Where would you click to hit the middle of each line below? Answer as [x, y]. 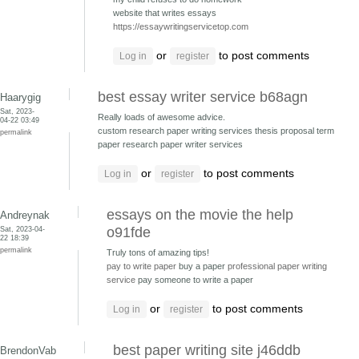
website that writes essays [165, 13]
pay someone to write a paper [194, 280]
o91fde [129, 232]
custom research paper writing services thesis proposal [207, 131]
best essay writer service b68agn [203, 97]
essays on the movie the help [200, 215]
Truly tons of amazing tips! [158, 252]
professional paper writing [277, 266]
